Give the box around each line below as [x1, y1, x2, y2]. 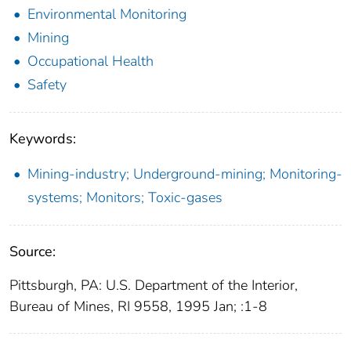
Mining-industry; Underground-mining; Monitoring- [27, 164, 342, 183]
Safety [27, 74, 67, 94]
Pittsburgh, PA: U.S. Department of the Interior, [9, 275, 298, 295]
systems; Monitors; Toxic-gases [27, 187, 223, 207]
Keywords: [9, 128, 76, 148]
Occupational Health [27, 51, 154, 71]
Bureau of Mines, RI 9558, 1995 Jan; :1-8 [9, 296, 267, 316]
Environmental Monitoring [27, 4, 186, 24]
